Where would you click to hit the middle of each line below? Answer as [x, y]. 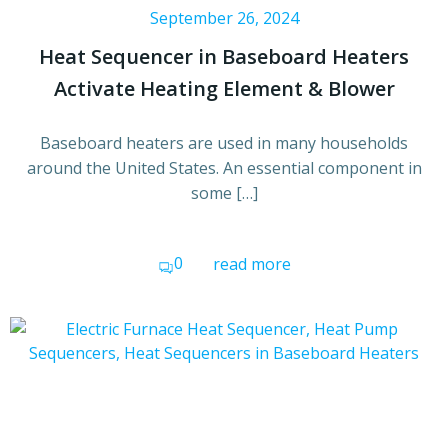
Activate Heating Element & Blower [224, 89]
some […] [224, 193]
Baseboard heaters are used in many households [224, 143]
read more [251, 264]
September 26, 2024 [224, 18]
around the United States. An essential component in [224, 168]
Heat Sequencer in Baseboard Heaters [224, 57]
